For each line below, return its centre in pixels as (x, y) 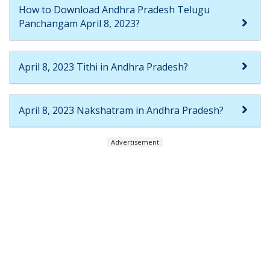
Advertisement (135, 142)
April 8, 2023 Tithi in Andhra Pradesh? (103, 67)
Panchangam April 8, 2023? (79, 23)
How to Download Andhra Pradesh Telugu (114, 9)
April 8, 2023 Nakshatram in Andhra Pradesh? (121, 110)
